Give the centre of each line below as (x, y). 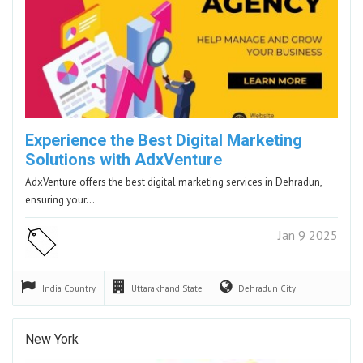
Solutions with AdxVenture (124, 159)
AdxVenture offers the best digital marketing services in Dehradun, (174, 181)
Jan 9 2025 (308, 235)
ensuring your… (60, 199)
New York (52, 339)
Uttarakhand (157, 288)
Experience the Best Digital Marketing (164, 140)
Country (80, 288)
